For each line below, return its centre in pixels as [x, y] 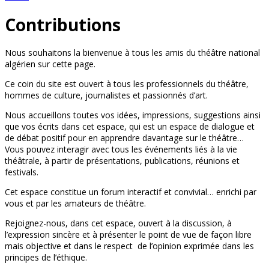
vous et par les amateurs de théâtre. [75, 204]
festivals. [22, 172]
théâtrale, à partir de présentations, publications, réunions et [122, 161]
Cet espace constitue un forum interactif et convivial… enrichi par [131, 192]
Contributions [63, 24]
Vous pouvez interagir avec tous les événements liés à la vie [121, 150]
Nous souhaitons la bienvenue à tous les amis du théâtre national [132, 53]
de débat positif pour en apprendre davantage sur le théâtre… [124, 138]
